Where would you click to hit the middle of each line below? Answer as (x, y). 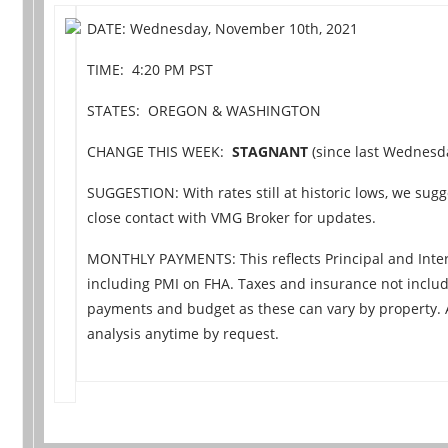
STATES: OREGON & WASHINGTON (204, 110)
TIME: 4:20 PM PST (150, 69)
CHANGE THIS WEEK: (160, 151)
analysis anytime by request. (183, 333)
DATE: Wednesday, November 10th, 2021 (223, 28)
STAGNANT (270, 151)
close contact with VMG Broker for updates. (232, 217)
